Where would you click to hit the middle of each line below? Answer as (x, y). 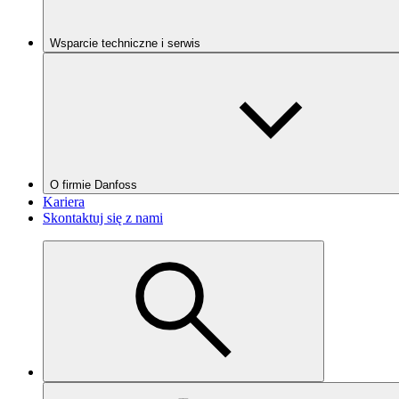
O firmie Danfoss (94, 185)
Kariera (64, 202)
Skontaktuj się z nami (103, 218)
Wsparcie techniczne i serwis (125, 43)
